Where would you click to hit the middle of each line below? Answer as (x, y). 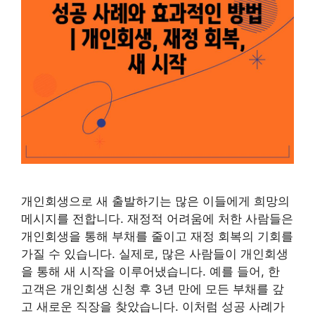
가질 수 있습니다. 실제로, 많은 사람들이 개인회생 (155, 253)
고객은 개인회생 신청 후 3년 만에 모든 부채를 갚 (153, 289)
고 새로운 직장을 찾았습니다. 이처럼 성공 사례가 (153, 306)
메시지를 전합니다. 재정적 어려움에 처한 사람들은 (157, 218)
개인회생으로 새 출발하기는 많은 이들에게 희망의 (155, 201)
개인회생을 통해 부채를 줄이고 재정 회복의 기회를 (157, 236)
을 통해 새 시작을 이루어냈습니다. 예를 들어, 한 (150, 271)
